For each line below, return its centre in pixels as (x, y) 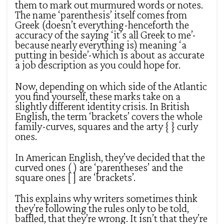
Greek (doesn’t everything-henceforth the (102, 25)
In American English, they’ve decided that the (110, 157)
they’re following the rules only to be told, (102, 208)
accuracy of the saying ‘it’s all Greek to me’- (105, 35)
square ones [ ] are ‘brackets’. (75, 177)
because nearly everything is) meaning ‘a (101, 45)
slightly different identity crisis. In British (102, 106)
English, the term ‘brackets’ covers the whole (109, 116)
